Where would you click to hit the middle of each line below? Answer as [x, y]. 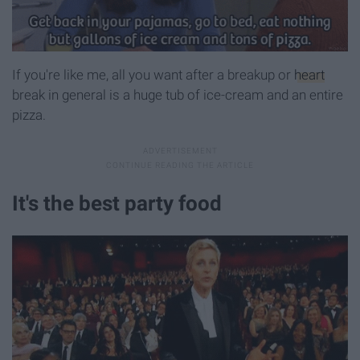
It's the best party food [117, 204]
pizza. [29, 115]
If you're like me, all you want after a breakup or [153, 74]
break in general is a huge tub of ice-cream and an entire [178, 94]
